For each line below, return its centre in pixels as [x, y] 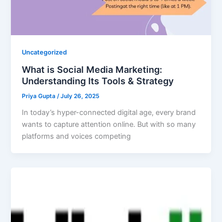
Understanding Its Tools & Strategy [98, 81]
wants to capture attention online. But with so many [109, 124]
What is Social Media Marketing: [92, 69]
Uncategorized [45, 53]
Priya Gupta [40, 96]
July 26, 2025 [80, 96]
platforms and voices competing [77, 136]
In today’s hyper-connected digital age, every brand [109, 112]
